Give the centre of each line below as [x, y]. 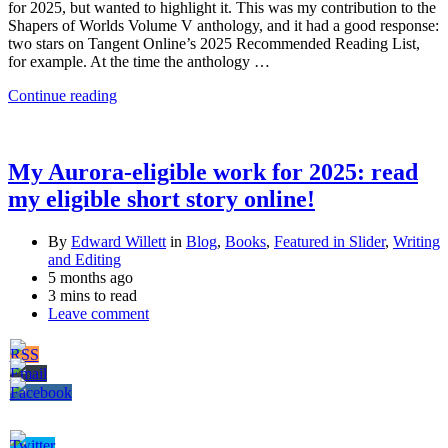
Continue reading [62, 96]
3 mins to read [92, 296]
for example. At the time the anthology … [139, 62]
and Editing [84, 260]
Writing [416, 242]
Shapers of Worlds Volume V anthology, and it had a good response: [223, 26]
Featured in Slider [329, 242]
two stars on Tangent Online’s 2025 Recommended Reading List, [214, 44]
